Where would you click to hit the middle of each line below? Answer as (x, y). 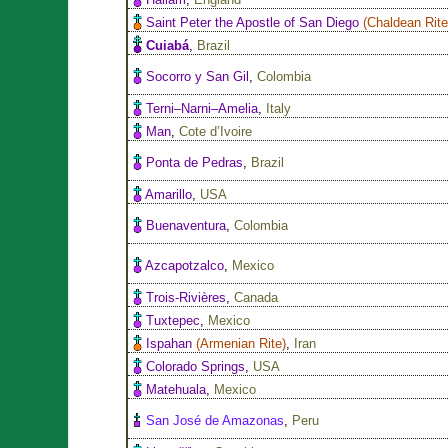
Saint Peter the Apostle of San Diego (253, 22)
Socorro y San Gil (198, 76)
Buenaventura (186, 225)
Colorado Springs (196, 366)
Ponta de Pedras (195, 162)
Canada (256, 297)
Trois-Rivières (186, 297)
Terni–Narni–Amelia (202, 108)
